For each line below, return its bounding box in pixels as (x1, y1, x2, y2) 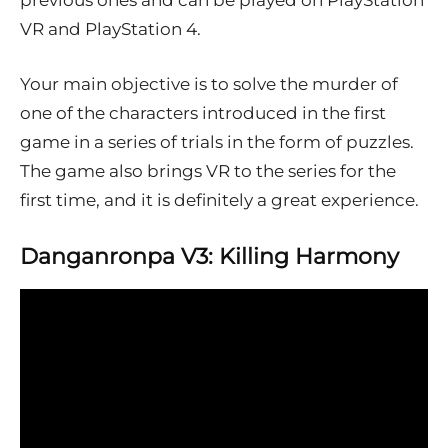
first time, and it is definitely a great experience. (20, 190, 419, 211)
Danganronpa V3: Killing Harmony (20, 243, 399, 271)
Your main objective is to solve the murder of (20, 74, 398, 95)
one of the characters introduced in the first (20, 103, 386, 124)
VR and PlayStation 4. (20, 19, 201, 40)
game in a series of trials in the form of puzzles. (20, 132, 414, 153)
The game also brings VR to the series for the (20, 161, 396, 182)
